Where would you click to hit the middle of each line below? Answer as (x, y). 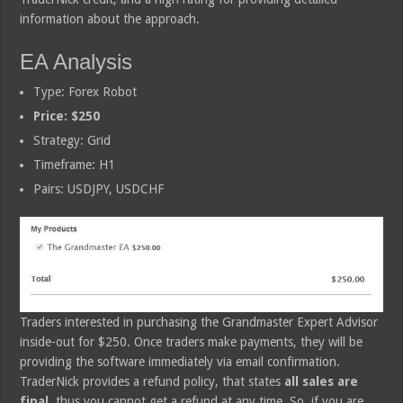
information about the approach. (110, 18)
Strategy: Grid (72, 140)
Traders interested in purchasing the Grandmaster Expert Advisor (199, 322)
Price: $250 (67, 116)
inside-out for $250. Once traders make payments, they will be (192, 341)
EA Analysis (76, 61)
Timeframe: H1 (75, 164)
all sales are (322, 381)
